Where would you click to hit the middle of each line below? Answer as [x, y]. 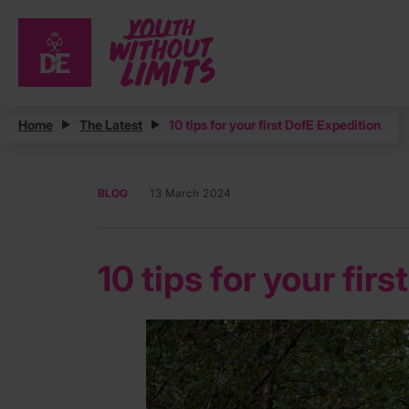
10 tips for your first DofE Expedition [275, 125]
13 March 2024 [191, 194]
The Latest [111, 125]
